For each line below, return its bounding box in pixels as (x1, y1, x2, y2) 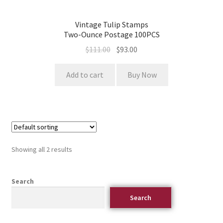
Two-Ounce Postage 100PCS (63, 29, 160, 39)
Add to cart (66, 70, 104, 80)
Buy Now (127, 70, 157, 80)
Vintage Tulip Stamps (75, 19, 148, 29)
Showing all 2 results (11, 145, 72, 154)
